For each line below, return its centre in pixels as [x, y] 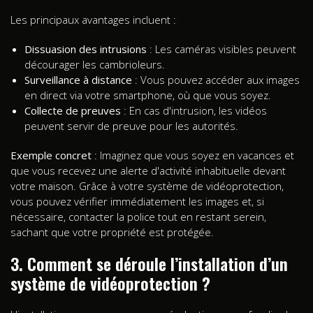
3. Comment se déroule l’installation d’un [149, 263]
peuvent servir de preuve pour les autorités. [131, 125]
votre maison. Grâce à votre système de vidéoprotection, [147, 185]
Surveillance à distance [78, 79]
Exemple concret [51, 155]
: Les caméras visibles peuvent [221, 49]
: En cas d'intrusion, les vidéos [194, 110]
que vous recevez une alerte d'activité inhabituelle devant [148, 170]
